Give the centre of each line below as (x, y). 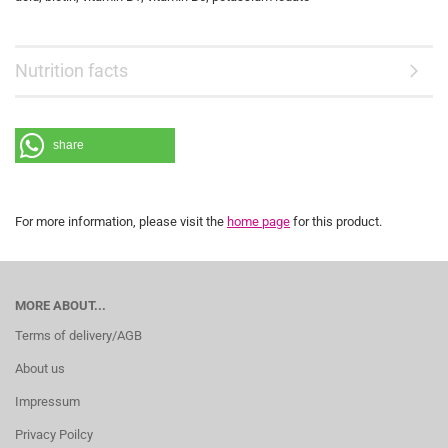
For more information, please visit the (121, 221)
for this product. (336, 221)
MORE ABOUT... (60, 305)
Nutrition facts (71, 70)
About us (40, 368)
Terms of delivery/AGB (78, 335)
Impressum (47, 401)
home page (258, 221)
